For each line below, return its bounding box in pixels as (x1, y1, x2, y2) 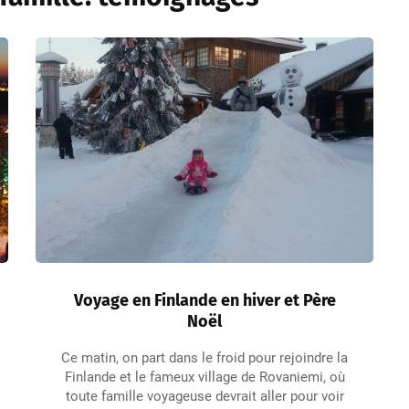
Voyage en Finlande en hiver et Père (73, 290, 336, 310)
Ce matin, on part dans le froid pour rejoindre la (61, 350, 348, 366)
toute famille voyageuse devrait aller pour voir (65, 388, 344, 404)
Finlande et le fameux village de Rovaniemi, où (64, 369, 345, 385)
